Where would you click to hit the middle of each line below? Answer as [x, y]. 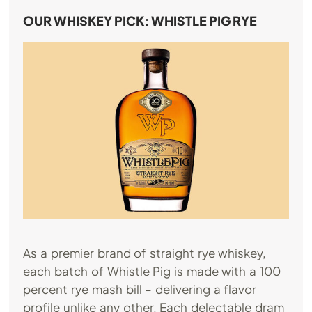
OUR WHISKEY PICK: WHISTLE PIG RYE [140, 20]
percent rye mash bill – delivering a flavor [140, 289]
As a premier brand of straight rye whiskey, [145, 253]
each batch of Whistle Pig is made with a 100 [152, 271]
